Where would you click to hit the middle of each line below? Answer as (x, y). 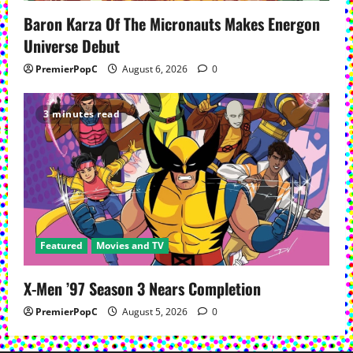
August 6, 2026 (155, 69)
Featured (61, 245)
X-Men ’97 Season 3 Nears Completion (142, 288)
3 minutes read (82, 114)
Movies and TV (130, 245)
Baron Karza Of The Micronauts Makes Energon (172, 24)
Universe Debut (74, 46)
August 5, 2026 (155, 311)
